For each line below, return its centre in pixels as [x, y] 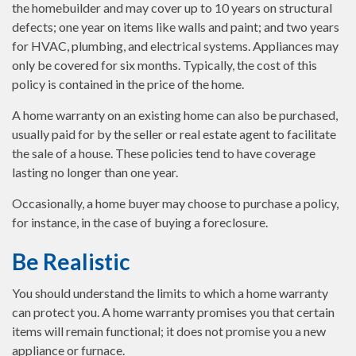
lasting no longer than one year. [95, 172]
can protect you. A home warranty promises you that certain [173, 312]
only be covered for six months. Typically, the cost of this [164, 65]
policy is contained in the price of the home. [128, 84]
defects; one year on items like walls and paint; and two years [176, 27]
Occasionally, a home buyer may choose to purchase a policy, [175, 203]
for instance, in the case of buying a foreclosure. [140, 222]
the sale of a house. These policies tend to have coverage [164, 153]
